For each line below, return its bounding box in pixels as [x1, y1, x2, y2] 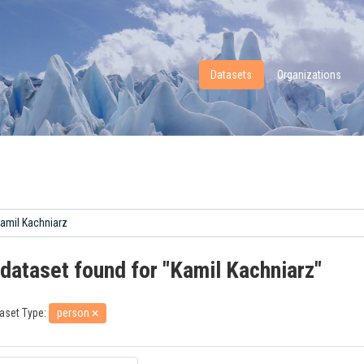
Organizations [277, 68, 342, 81]
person [57, 306, 92, 319]
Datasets [210, 68, 253, 81]
